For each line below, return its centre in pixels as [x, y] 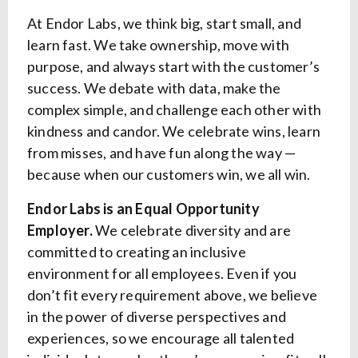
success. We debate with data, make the [154, 88]
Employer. [60, 231]
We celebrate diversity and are [192, 231]
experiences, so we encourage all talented [161, 338]
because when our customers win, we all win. [169, 175]
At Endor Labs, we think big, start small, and [165, 24]
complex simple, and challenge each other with [175, 110]
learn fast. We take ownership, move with [159, 45]
